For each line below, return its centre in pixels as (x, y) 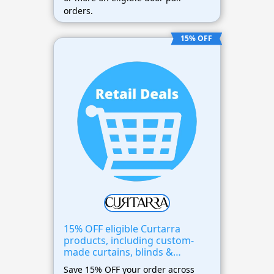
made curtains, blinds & (118, 252)
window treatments (109, 263)
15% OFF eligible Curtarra (122, 228)
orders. (78, 11)
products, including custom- (128, 240)
